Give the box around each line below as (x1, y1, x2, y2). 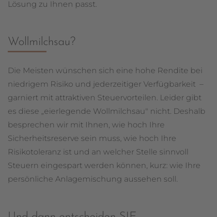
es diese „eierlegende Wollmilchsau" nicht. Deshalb (8, 107, 205, 116)
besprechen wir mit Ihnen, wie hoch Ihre (8, 120, 165, 129)
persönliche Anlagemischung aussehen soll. (8, 174, 178, 184)
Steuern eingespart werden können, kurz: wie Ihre (8, 161, 201, 170)
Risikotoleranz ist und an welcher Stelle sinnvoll (8, 147, 188, 156)
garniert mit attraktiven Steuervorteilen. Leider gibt (8, 93, 201, 102)
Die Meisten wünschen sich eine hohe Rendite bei (8, 66, 202, 75)
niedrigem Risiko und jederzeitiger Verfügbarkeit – (8, 79, 205, 89)
